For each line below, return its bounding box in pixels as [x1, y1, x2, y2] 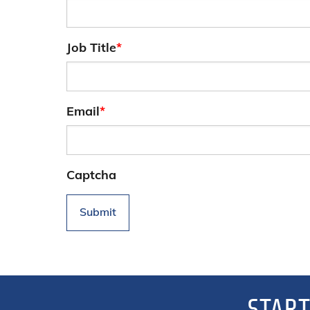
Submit [80, 204, 116, 219]
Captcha [66, 166, 116, 183]
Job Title [66, 39, 116, 55]
